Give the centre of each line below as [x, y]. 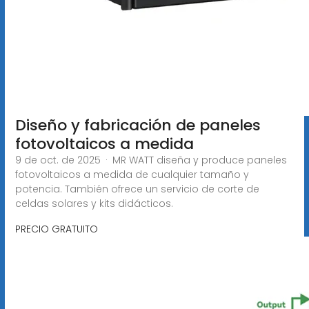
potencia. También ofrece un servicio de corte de [137, 189]
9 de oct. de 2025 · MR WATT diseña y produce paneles [151, 160]
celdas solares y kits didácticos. [94, 203]
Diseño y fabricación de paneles [138, 125]
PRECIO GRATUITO [56, 229]
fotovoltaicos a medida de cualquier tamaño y [132, 174]
